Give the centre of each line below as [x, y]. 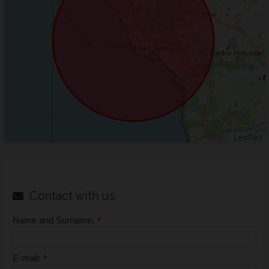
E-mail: [28, 258]
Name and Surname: [55, 220]
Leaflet [248, 137]
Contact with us [72, 196]
